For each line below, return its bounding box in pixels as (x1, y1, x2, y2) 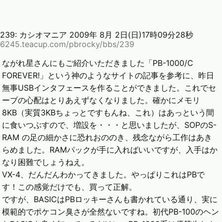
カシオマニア (19, 30, 69, 40)
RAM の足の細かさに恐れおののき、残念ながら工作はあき (2, 132, 213, 143)
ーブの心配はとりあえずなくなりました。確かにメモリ (2, 95, 201, 106)
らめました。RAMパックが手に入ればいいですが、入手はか (2, 145, 218, 155)
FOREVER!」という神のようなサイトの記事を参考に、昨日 (2, 70, 215, 81)
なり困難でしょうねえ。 (2, 157, 90, 167)
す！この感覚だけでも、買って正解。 (2, 182, 137, 192)
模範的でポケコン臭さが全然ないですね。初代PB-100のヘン (2, 207, 220, 217)
